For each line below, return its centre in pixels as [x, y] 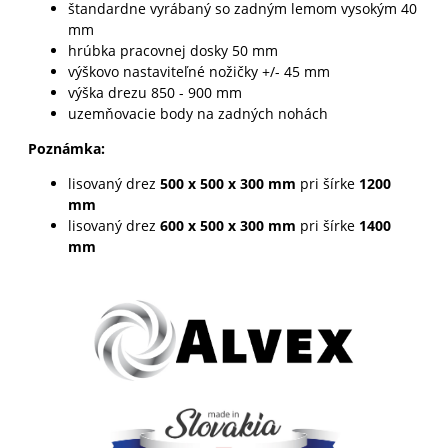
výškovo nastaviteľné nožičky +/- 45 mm [198, 71]
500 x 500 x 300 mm [227, 183]
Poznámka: [66, 148]
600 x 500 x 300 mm [227, 225]
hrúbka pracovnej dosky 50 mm [172, 50]
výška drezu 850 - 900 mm [154, 92]
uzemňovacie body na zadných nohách [197, 113]
